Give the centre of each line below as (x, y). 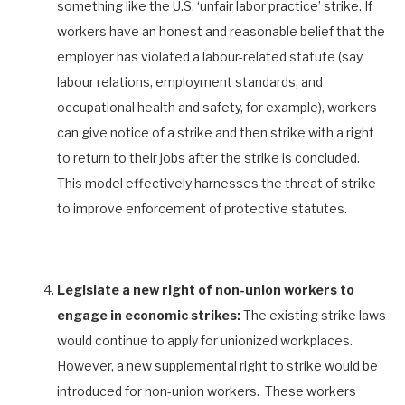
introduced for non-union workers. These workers (207, 391)
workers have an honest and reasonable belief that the (221, 31)
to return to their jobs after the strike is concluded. (208, 157)
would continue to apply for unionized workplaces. (205, 340)
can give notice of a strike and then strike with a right (216, 132)
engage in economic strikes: (150, 315)
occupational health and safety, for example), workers (217, 107)
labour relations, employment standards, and (190, 81)
